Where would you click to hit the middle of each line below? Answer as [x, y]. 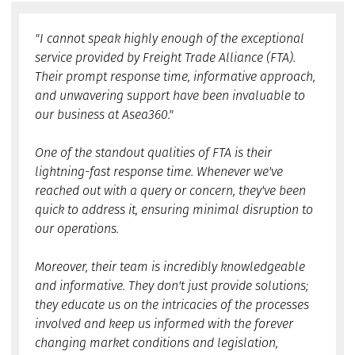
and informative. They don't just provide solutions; [172, 285]
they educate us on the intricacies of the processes [172, 304]
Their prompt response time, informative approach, [175, 76]
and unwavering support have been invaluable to [170, 95]
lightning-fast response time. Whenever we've [159, 171]
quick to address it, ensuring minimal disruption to [174, 209]
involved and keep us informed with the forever [164, 323]
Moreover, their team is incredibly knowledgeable [170, 266]
